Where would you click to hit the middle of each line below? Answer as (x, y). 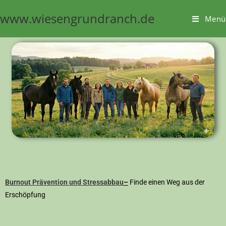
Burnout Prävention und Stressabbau (64, 182)
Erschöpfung (25, 195)
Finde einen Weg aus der (166, 182)
